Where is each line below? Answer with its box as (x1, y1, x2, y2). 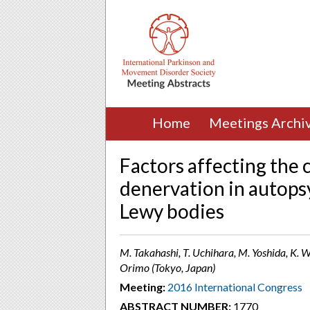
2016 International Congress (167, 280, 302, 293)
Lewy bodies (120, 199, 224, 223)
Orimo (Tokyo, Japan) (120, 261, 215, 274)
